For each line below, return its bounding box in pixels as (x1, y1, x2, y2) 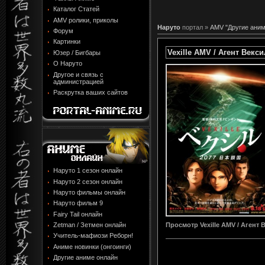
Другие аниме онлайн (53, 254, 118, 261)
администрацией (53, 77, 104, 85)
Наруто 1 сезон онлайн (53, 167, 122, 174)
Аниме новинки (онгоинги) (53, 243, 131, 250)
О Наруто (53, 60, 82, 67)
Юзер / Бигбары (53, 49, 101, 56)
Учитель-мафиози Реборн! (53, 232, 133, 240)
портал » (180, 24, 210, 31)
